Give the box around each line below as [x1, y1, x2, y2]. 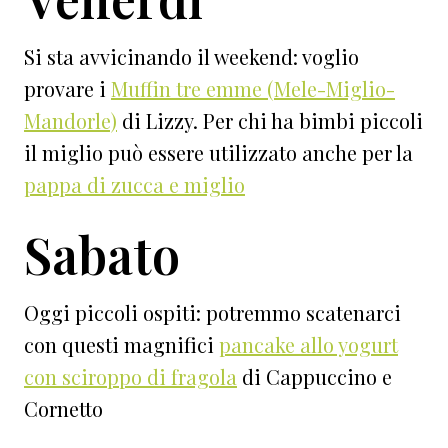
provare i [24, 75, 111, 103]
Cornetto [24, 395, 103, 423]
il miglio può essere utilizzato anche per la [24, 139, 413, 167]
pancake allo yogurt [219, 331, 398, 359]
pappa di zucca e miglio [24, 171, 245, 199]
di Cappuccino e [237, 363, 392, 391]
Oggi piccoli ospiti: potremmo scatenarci [24, 299, 401, 327]
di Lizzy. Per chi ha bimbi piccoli [117, 107, 423, 135]
